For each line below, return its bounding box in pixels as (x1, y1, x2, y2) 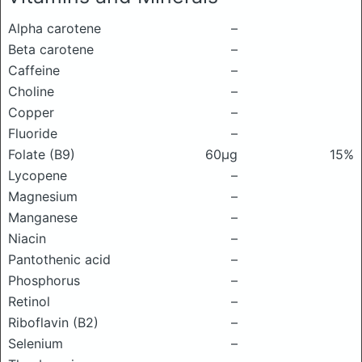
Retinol (8, 293, 50, 309)
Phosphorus (8, 272, 80, 288)
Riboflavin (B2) (8, 314, 99, 330)
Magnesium (8, 188, 78, 204)
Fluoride (8, 125, 57, 141)
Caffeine (8, 62, 60, 78)
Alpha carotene (8, 20, 101, 36)
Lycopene (8, 167, 67, 183)
